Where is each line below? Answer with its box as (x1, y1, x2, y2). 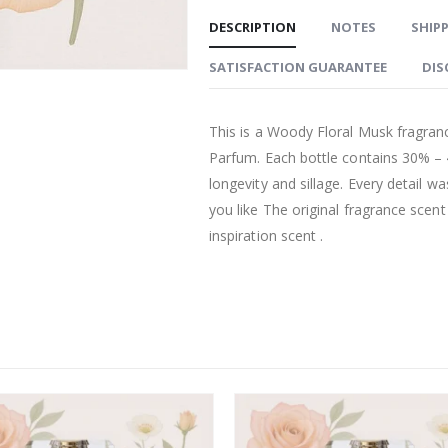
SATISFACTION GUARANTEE (209, 58, 387, 77)
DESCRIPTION (209, 18, 296, 37)
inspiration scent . (209, 226, 324, 246)
